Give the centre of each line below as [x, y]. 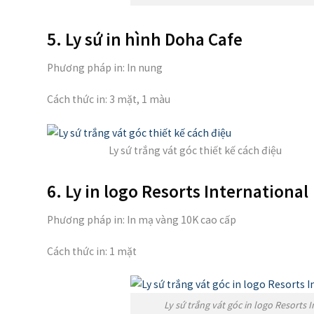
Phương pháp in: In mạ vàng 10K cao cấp [142, 220]
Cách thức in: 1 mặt [92, 252]
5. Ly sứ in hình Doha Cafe [145, 39]
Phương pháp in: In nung [105, 68]
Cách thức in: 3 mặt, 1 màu [109, 100]
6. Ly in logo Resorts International [178, 191]
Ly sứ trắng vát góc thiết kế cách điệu [196, 150]
